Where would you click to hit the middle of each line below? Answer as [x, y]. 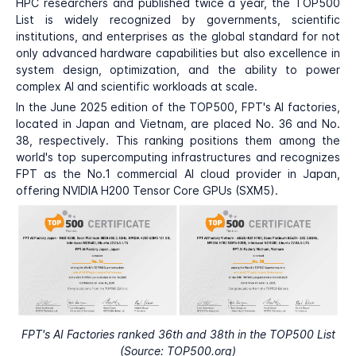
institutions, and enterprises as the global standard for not [178, 36]
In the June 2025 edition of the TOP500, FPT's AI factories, [178, 107]
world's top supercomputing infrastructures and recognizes [178, 157]
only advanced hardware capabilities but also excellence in [178, 53]
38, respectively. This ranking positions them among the [178, 140]
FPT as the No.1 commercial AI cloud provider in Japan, [178, 174]
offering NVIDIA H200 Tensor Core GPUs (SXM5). [147, 190]
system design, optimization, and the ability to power [178, 70]
